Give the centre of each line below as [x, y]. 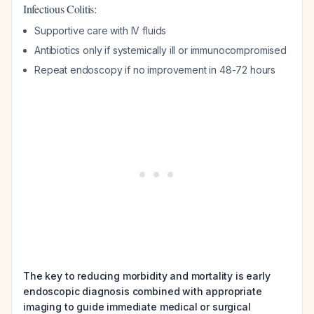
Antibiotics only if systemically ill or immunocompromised [161, 50]
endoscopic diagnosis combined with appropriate [143, 291]
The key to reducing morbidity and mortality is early [147, 276]
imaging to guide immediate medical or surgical [137, 307]
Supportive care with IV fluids [101, 30]
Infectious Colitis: [60, 9]
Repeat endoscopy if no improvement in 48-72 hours [155, 70]
